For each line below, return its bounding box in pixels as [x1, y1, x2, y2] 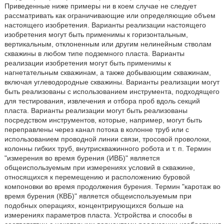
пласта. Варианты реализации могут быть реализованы [4, 106, 187, 114]
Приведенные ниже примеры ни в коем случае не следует [4, 2, 196, 10]
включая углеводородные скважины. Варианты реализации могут [4, 78, 219, 86]
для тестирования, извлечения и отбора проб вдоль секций [4, 97, 200, 105]
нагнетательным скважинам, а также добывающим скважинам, [4, 68, 211, 76]
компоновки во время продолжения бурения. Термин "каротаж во [4, 182, 220, 190]
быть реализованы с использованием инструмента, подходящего [4, 87, 219, 95]
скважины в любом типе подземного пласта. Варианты [4, 49, 184, 57]
